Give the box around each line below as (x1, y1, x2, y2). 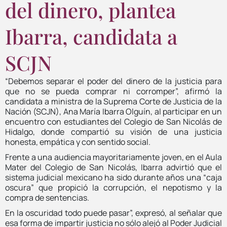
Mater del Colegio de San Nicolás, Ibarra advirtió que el (5, 161, 222, 173)
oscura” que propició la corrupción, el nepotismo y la (5, 181, 222, 193)
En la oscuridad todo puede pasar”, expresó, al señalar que (5, 207, 222, 218)
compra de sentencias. (5, 192, 89, 203)
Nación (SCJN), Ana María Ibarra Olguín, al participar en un (5, 105, 222, 117)
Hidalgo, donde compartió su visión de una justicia (5, 126, 222, 137)
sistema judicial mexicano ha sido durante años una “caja (5, 171, 222, 183)
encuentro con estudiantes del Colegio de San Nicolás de (5, 116, 222, 127)
